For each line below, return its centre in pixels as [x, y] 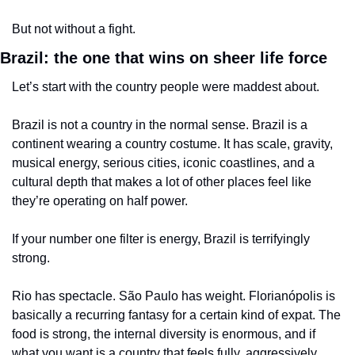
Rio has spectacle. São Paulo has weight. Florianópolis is [174, 296]
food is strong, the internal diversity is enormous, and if [164, 334]
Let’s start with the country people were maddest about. [166, 86]
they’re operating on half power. [100, 200]
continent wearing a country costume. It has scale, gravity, [172, 143]
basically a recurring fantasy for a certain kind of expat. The [176, 315]
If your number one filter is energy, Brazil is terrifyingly [161, 239]
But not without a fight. [74, 29]
